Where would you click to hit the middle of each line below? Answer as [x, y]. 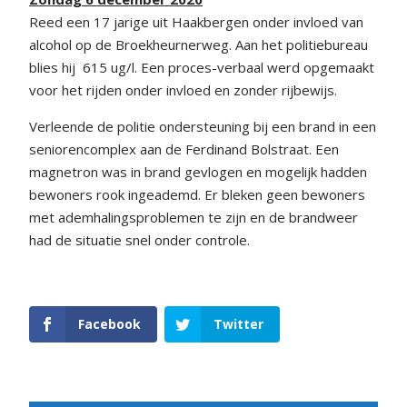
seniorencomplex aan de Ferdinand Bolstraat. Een [184, 149]
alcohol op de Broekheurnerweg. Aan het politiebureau [199, 45]
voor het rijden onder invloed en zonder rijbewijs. [183, 90]
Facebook [109, 324]
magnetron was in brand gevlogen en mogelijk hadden [198, 172]
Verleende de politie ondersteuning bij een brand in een [203, 126]
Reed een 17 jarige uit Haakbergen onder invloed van [196, 22]
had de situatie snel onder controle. [139, 240]
